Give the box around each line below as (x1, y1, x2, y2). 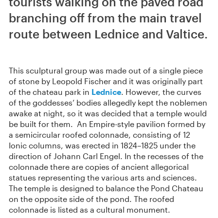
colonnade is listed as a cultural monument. (9, 205, 170, 214)
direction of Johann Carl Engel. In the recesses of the (9, 151, 203, 161)
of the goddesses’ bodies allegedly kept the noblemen (9, 98, 207, 107)
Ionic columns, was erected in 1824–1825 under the (9, 141, 196, 150)
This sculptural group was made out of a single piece (9, 66, 203, 75)
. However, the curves (121, 87, 201, 96)
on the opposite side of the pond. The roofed (9, 194, 174, 203)
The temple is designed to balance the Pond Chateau (9, 183, 203, 193)
